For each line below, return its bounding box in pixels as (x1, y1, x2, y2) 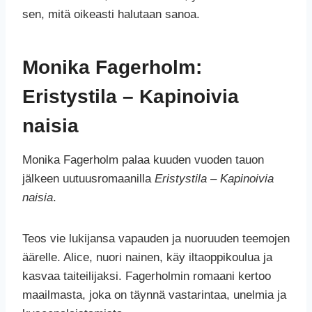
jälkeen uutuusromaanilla (22, 172, 155, 186)
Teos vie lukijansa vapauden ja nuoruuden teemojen (22, 232, 290, 246)
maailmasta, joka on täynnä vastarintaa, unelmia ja (22, 288, 286, 302)
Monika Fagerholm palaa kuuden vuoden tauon (22, 153, 264, 167)
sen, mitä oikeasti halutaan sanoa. (22, 8, 200, 22)
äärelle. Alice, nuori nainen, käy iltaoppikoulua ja (22, 251, 272, 265)
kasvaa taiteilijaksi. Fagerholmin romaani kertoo (22, 270, 271, 283)
